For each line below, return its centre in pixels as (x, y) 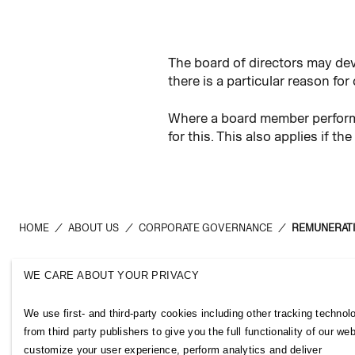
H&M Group (68, 285)
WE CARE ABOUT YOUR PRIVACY (112, 275)
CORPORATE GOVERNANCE (205, 228)
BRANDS (43, 344)
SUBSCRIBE (318, 344)
